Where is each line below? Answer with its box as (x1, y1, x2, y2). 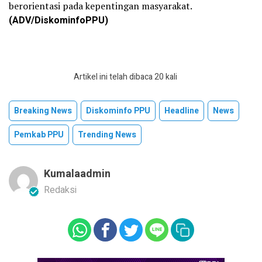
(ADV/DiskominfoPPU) (9, 13, 108, 28)
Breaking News (14, 105, 72, 118)
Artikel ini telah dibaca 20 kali (73, 71, 177, 84)
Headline (164, 105, 199, 118)
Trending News (78, 129, 136, 142)
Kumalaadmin (44, 166, 111, 182)
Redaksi (44, 183, 77, 198)
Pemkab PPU (14, 129, 64, 142)
